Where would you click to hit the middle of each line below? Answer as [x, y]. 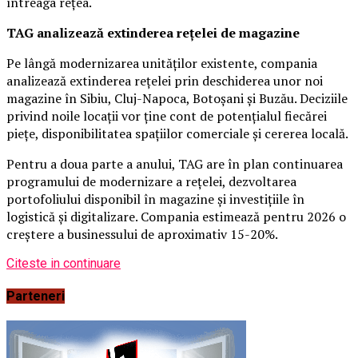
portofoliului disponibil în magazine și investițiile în [155, 199]
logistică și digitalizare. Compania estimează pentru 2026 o [176, 217]
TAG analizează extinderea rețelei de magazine [153, 33]
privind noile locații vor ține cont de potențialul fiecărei [167, 116]
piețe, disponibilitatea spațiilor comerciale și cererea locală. [177, 134]
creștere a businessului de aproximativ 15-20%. [142, 235]
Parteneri [36, 296]
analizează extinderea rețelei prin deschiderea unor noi [165, 81]
